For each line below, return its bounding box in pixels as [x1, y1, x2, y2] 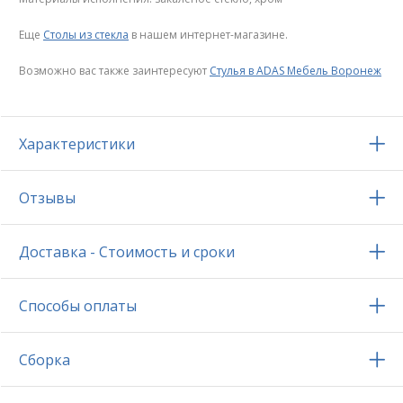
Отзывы [19, 188, 76, 209]
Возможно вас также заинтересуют [19, 63, 210, 79]
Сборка [19, 350, 70, 371]
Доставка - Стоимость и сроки [19, 242, 235, 263]
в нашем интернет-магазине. [129, 27, 288, 43]
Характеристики [19, 134, 135, 155]
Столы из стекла [43, 27, 129, 43]
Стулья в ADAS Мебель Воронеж [210, 63, 381, 79]
